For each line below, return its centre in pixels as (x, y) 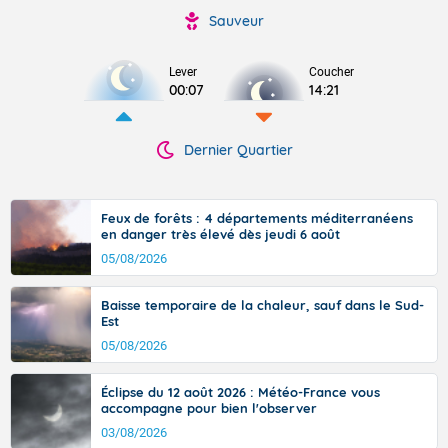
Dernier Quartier (238, 150)
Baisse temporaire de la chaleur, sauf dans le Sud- (262, 305)
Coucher (331, 72)
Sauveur (236, 21)
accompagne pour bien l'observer (209, 408)
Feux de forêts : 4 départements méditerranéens (257, 218)
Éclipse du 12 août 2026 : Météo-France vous (240, 392)
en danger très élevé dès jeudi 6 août (220, 234)
